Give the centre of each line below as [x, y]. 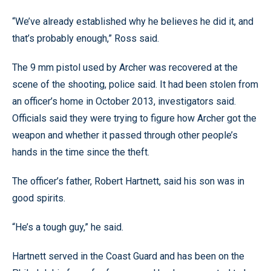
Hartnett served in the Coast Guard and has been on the [128, 256]
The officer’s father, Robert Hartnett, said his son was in [128, 181]
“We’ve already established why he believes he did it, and [133, 21]
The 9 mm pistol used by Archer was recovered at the [125, 67]
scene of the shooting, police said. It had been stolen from [135, 84]
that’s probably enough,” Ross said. [86, 38]
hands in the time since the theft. [81, 152]
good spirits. [39, 198]
